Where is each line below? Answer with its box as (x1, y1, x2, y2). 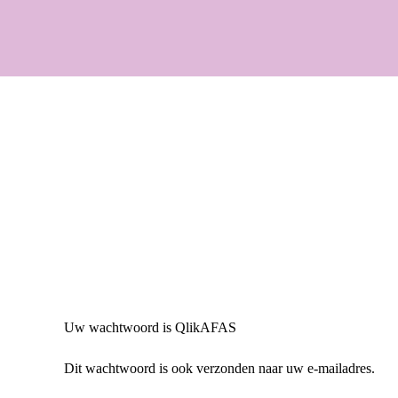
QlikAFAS (175, 320, 236, 335)
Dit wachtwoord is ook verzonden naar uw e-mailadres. (64, 361, 375, 376)
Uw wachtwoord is (64, 320, 175, 335)
